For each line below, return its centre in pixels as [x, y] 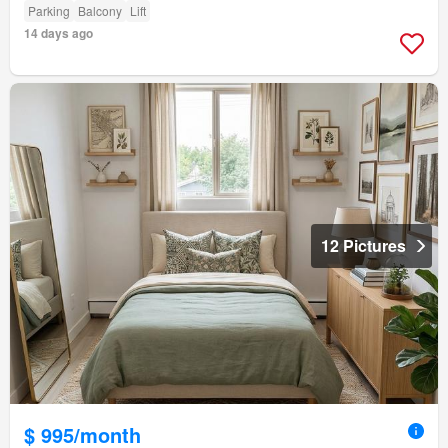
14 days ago [58, 33]
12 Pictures [363, 246]
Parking [49, 11]
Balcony [100, 11]
